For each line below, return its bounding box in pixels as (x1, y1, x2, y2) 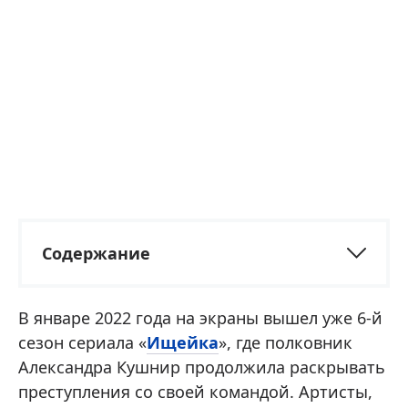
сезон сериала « (18, 331, 147, 353)
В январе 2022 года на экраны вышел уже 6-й (18, 307, 382, 329)
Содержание (42, 242, 150, 264)
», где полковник (219, 331, 352, 353)
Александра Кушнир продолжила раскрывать (18, 356, 385, 378)
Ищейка (147, 331, 219, 353)
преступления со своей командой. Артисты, (18, 381, 372, 403)
